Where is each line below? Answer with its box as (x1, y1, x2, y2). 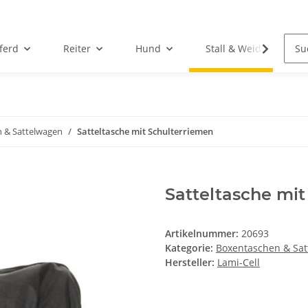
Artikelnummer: (165, 227, 241, 241)
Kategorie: (165, 241, 216, 255)
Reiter (63, 42, 91, 56)
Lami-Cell (217, 256, 260, 269)
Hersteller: (165, 256, 214, 269)
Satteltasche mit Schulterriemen (77, 125, 213, 138)
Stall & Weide (205, 42, 267, 56)
